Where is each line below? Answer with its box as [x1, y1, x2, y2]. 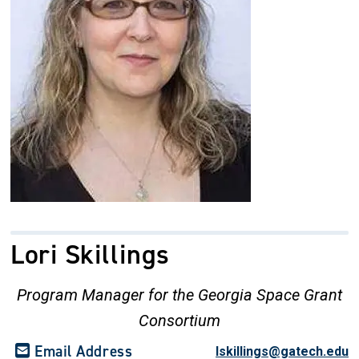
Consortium [139, 310, 220, 330]
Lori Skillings [10, 236, 170, 272]
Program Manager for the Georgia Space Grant [17, 284, 342, 305]
